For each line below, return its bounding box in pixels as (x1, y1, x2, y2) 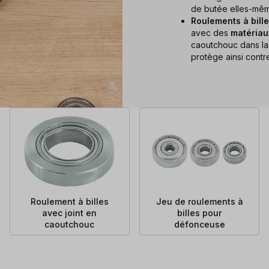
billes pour (177, 207, 222, 218)
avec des (191, 27, 231, 38)
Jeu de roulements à (156, 196, 243, 207)
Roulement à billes (30, 196, 109, 207)
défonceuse (174, 219, 225, 229)
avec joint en (42, 207, 97, 218)
